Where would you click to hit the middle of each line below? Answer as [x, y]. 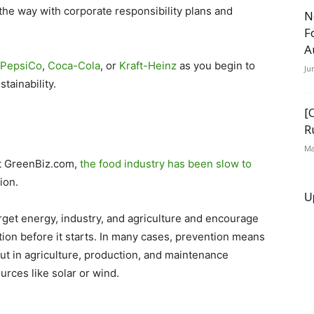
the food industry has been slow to [166, 164]
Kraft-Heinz [148, 66]
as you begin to [216, 66]
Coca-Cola [74, 66]
